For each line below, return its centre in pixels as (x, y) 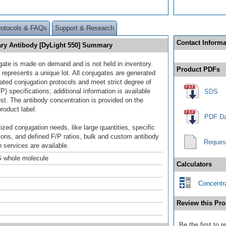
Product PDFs (198, 69)
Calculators (194, 164)
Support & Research (84, 28)
